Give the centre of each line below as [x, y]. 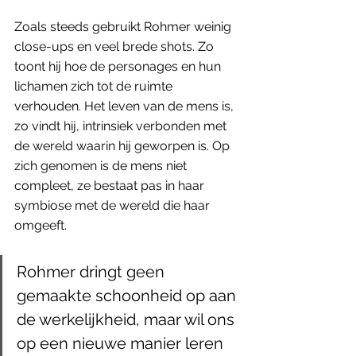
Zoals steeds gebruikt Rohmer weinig [124, 27]
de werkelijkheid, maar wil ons [128, 320]
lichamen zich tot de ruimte [95, 87]
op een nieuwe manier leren [122, 344]
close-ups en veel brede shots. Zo [116, 47]
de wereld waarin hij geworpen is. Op [124, 146]
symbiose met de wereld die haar [114, 206]
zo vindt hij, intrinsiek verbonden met [122, 126]
